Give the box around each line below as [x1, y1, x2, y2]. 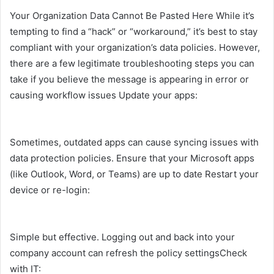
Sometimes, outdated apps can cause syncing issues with [10, 136, 259, 148]
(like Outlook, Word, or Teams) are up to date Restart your [10, 168, 259, 180]
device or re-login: [10, 183, 90, 196]
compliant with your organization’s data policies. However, [10, 41, 260, 53]
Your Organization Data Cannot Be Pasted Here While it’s [10, 9, 254, 21]
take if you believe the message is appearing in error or [10, 73, 249, 85]
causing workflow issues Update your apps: [10, 89, 198, 101]
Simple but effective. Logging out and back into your [10, 231, 235, 243]
